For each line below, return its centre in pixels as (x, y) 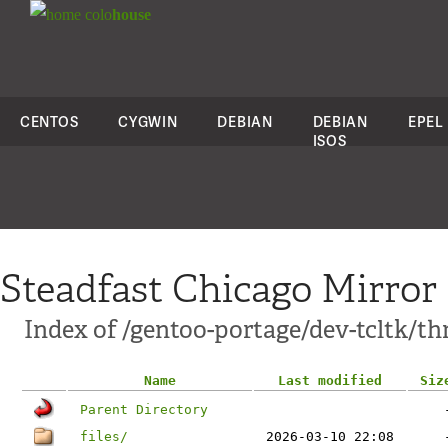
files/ (104, 436)
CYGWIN (148, 121)
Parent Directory (144, 409)
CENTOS (49, 121)
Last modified (330, 380)
